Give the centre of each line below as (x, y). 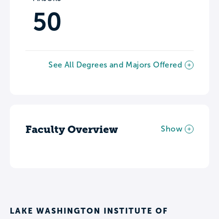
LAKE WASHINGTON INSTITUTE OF (89, 210)
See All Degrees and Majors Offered (115, 65)
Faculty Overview (72, 129)
